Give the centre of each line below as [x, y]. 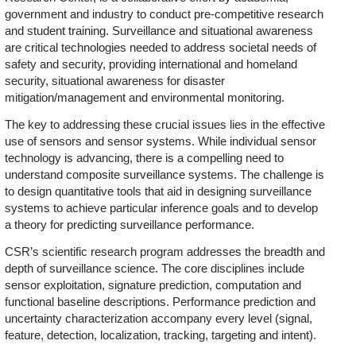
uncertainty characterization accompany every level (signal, [159, 319]
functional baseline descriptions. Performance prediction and [161, 302]
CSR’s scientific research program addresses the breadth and [165, 252]
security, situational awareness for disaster [115, 81]
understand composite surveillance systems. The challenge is [165, 175]
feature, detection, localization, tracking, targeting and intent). [161, 335]
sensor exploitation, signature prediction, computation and [153, 285]
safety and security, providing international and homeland [151, 64]
